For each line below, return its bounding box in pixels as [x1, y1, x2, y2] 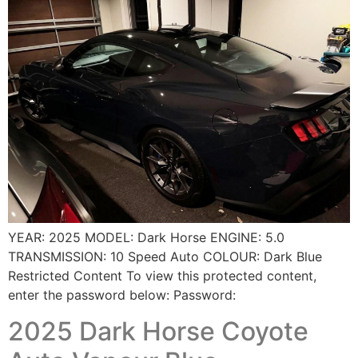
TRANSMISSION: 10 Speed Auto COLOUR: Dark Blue [8, 249, 322, 265]
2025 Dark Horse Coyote [8, 315, 308, 347]
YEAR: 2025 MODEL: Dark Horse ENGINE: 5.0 [8, 229, 284, 246]
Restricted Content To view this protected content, [8, 268, 316, 284]
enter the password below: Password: [8, 287, 236, 304]
